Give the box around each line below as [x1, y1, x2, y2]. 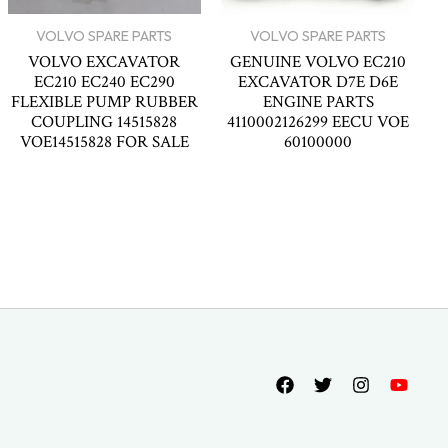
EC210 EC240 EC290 [33, 71, 175, 94]
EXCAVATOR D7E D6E [238, 71, 399, 94]
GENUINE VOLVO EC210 [230, 51, 407, 74]
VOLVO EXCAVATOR [28, 51, 181, 74]
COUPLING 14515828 [31, 111, 178, 134]
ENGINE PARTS [262, 91, 374, 114]
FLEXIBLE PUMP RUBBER [10, 91, 198, 114]
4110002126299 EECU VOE [227, 111, 410, 134]
